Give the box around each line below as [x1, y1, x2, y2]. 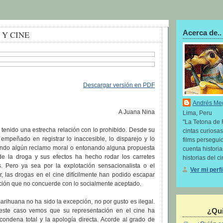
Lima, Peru [183, 109, 212, 116]
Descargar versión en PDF [83, 82, 155, 89]
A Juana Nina [118, 109, 155, 116]
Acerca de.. [183, 28, 222, 37]
